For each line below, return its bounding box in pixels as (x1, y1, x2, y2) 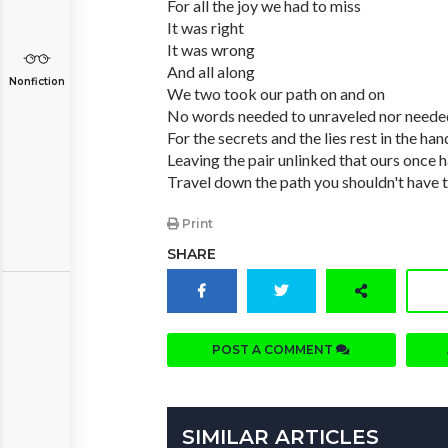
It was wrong (167, 40, 255, 59)
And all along (167, 62, 255, 81)
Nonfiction (8, 75, 65, 88)
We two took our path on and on (167, 84, 385, 103)
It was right (167, 18, 244, 37)
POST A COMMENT (212, 342, 337, 358)
